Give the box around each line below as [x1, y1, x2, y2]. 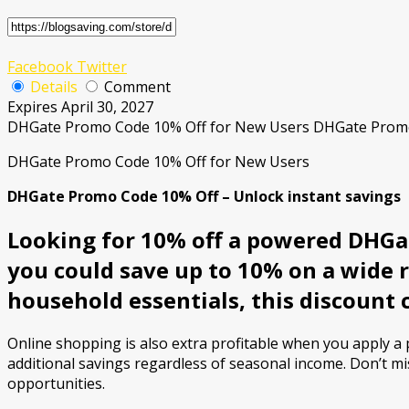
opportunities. [7, 372, 105, 393]
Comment [104, 77, 171, 98]
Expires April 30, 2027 [7, 97, 153, 118]
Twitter [73, 57, 127, 78]
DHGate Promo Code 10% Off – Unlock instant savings [7, 186, 401, 207]
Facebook [7, 57, 73, 78]
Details [30, 77, 78, 98]
